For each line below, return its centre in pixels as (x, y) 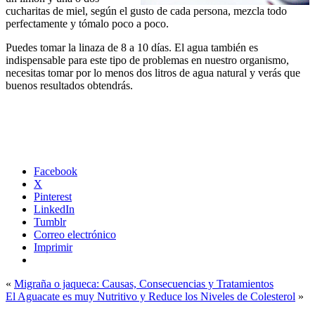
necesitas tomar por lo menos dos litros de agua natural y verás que (153, 72)
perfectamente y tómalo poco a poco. (87, 23)
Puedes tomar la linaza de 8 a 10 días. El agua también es (132, 47)
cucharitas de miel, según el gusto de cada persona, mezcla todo (146, 11)
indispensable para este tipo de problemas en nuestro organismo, (147, 60)
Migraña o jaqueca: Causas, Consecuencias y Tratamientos (144, 283)
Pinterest (53, 196)
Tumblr (50, 221)
